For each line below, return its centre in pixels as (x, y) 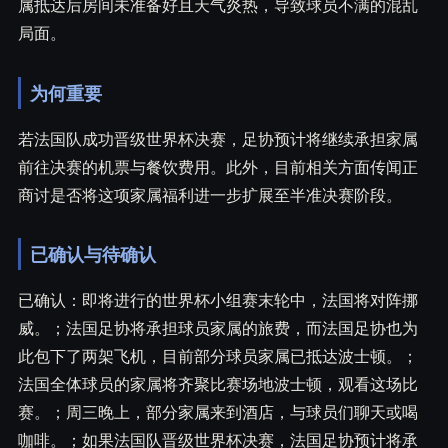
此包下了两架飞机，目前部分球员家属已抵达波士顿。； (218, 356)
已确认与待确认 (93, 254)
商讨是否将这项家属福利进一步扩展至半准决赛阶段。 (210, 194)
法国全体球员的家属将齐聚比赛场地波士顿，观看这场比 (218, 384)
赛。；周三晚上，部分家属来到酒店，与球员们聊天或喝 (218, 412)
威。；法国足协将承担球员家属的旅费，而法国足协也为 (218, 328)
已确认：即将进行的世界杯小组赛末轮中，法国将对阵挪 (218, 300)
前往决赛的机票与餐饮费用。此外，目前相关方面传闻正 (218, 166)
